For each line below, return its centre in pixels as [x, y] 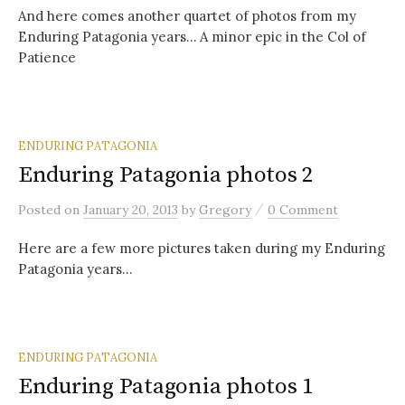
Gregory [225, 209]
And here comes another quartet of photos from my [187, 15]
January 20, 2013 [131, 209]
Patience [47, 57]
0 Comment [303, 209]
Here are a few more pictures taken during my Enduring [202, 248]
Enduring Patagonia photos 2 [166, 174]
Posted [41, 209]
